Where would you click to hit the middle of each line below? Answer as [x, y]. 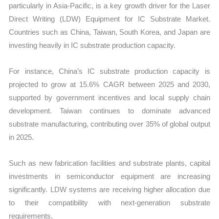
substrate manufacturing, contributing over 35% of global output [109, 124]
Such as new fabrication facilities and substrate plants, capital [109, 163]
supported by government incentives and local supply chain [109, 98]
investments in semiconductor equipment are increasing [109, 176]
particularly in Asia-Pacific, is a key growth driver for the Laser [109, 5]
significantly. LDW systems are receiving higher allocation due [109, 190]
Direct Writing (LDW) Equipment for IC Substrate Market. [109, 19]
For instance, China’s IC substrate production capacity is [109, 71]
